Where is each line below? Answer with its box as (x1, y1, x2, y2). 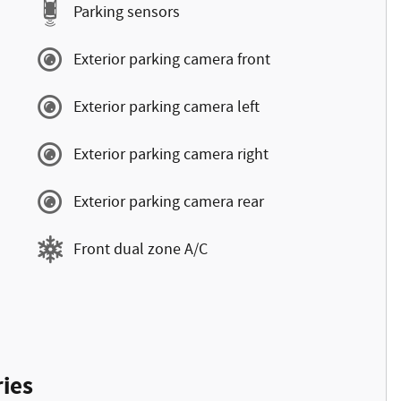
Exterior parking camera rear (73, 191, 264, 213)
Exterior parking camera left (73, 96, 260, 118)
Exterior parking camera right (73, 143, 269, 166)
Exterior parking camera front (73, 48, 270, 71)
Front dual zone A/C (73, 238, 208, 260)
